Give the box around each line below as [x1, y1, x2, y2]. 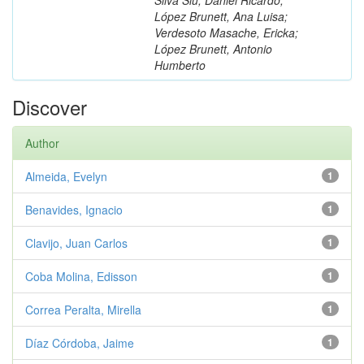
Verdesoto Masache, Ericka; [154, 24, 298, 41]
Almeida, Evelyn [25, 167, 107, 184]
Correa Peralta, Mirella [25, 301, 141, 318]
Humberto [154, 56, 206, 73]
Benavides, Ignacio [25, 201, 123, 218]
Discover [12, 92, 87, 121]
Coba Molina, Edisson [25, 267, 137, 284]
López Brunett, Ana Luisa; [154, 7, 288, 24]
